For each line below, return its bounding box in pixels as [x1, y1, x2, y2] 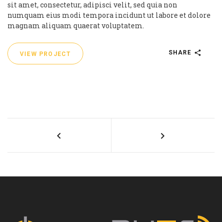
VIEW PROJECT [20, 50, 71, 57]
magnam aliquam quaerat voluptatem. [7, 20, 144, 30]
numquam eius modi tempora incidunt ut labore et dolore [7, 10, 211, 20]
